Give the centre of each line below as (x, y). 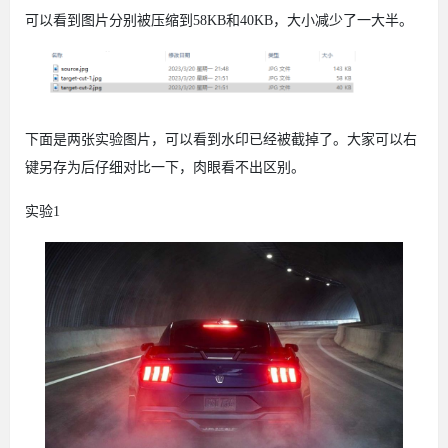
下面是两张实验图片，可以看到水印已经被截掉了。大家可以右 (221, 140)
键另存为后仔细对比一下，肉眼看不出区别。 (165, 168)
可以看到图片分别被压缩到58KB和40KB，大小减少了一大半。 (219, 21)
